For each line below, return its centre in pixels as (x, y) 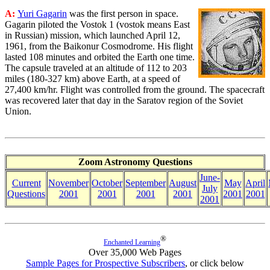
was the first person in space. (123, 14)
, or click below (215, 263)
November (68, 183)
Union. (18, 111)
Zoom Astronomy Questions (135, 162)
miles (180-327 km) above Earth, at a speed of (93, 79)
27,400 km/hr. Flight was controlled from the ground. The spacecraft (135, 89)
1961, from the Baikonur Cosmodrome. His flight (99, 46)
